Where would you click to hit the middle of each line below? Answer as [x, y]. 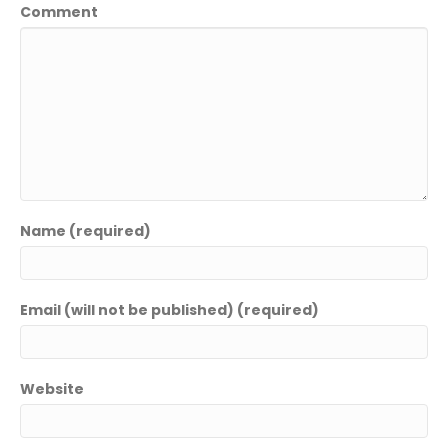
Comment [59, 12]
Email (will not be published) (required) [169, 310]
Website [52, 389]
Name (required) [85, 231]
